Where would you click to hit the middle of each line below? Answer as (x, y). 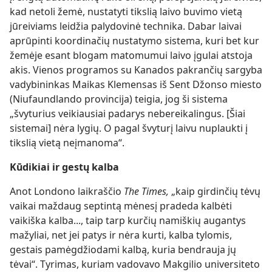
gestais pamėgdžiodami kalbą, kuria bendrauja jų (123, 250)
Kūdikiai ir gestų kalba (64, 167)
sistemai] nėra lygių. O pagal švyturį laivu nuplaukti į (129, 128)
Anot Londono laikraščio (67, 191)
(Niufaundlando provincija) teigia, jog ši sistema (119, 99)
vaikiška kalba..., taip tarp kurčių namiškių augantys (128, 220)
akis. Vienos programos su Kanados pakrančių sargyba (136, 70)
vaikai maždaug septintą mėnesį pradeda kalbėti (121, 206)
